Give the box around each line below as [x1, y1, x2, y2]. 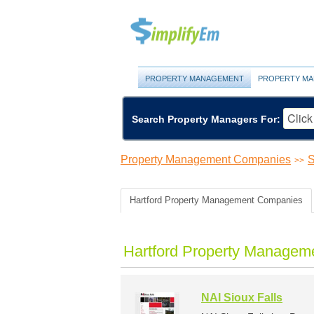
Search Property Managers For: [132, 113, 280, 125]
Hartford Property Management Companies [130, 195, 303, 206]
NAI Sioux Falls [201, 292, 282, 304]
